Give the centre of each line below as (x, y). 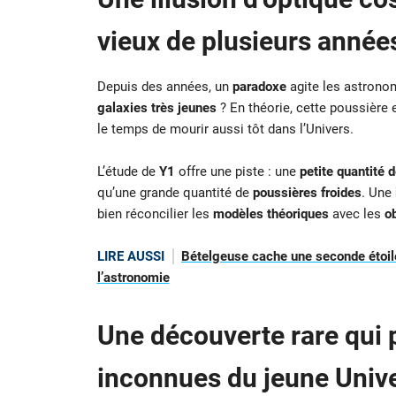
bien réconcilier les (155, 214)
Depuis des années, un (164, 87)
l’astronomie (133, 278)
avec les (356, 214)
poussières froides (307, 193)
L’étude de (128, 172)
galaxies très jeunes (156, 108)
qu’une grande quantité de (175, 193)
